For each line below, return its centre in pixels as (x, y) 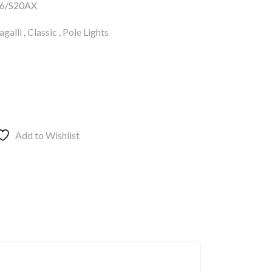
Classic (42, 32)
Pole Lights (86, 32)
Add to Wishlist (47, 135)
